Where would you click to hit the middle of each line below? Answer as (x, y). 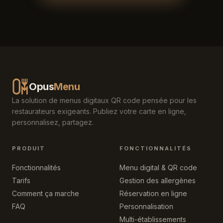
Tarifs (21, 180)
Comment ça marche (46, 193)
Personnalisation (146, 206)
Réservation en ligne (153, 193)
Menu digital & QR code (158, 167)
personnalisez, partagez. (53, 122)
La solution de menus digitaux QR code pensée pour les (104, 100)
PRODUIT (29, 148)
